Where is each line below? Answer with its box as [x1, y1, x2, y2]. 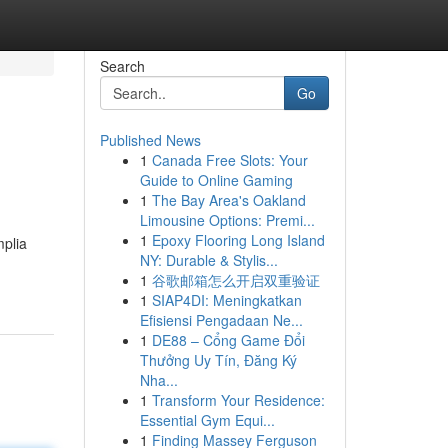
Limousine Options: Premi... [139, 210, 315, 230]
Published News [99, 130, 201, 150]
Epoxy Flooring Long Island [151, 230, 325, 250]
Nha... [139, 370, 178, 390]
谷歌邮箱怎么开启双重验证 [151, 270, 320, 290]
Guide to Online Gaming [139, 170, 293, 190]
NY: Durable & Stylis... [139, 250, 278, 270]
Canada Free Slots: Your [151, 150, 308, 170]
